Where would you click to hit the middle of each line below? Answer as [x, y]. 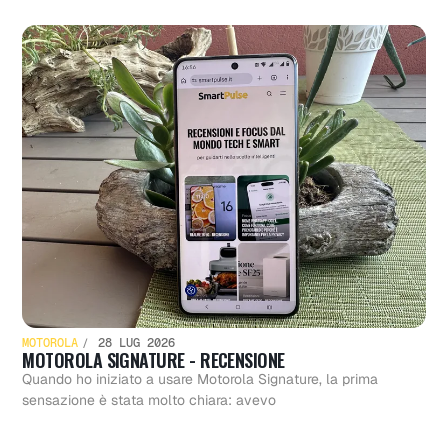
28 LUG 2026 [133, 342]
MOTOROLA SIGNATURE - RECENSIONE [153, 359]
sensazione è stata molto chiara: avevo [149, 399]
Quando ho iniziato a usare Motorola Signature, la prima [200, 378]
